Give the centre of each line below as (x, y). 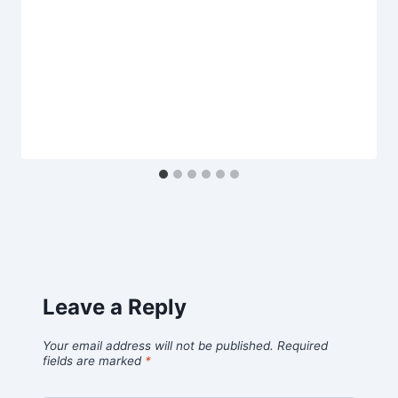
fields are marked (94, 360)
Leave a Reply (115, 306)
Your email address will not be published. (158, 345)
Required (302, 345)
